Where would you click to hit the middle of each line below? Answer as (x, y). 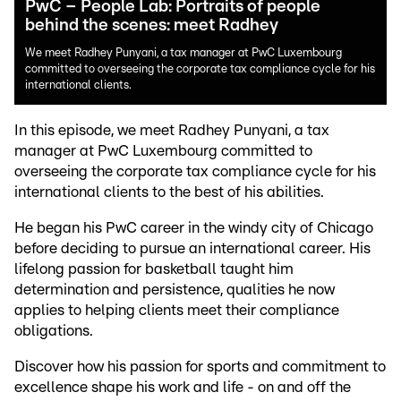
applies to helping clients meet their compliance (177, 310)
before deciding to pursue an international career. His (192, 248)
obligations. (54, 331)
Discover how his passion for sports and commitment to (200, 367)
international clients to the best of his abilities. (169, 192)
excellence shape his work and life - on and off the (183, 387)
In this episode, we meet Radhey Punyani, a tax (172, 130)
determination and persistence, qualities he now (175, 290)
